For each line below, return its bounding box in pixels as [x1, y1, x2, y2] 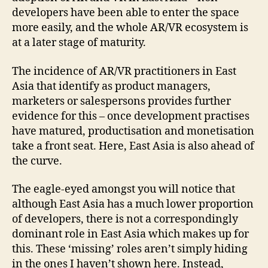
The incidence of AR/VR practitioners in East [12, 64, 236, 78]
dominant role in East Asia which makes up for [12, 227, 249, 242]
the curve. [12, 154, 62, 168]
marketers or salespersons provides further [12, 94, 231, 108]
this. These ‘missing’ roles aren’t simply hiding [12, 242, 248, 257]
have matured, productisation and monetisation [12, 124, 254, 138]
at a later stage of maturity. [12, 36, 146, 50]
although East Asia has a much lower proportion [12, 197, 254, 212]
